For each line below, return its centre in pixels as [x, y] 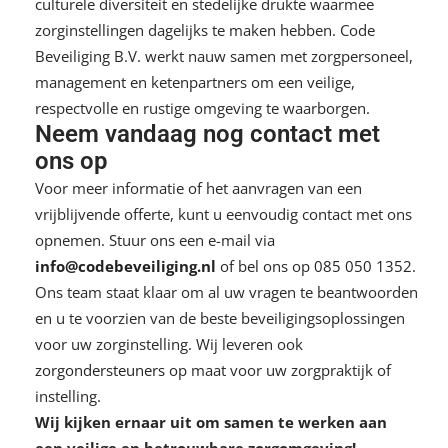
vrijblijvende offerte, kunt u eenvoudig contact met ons [223, 213]
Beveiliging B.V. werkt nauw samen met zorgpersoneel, [224, 55]
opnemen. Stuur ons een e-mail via [155, 239]
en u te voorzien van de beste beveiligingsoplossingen [220, 317]
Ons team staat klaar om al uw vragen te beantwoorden [226, 291]
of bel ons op [265, 265]
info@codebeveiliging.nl [125, 265]
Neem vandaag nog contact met [207, 133]
